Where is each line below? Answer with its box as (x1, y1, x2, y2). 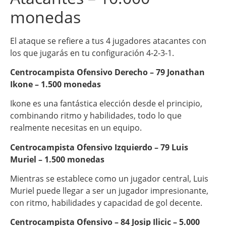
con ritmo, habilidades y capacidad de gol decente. (10, 197, 202, 209)
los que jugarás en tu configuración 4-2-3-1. (10, 47, 174, 59)
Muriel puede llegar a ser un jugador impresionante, (10, 185, 208, 197)
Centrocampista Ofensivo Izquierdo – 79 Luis (10, 141, 188, 153)
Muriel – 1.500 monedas (10, 153, 104, 165)
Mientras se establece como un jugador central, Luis (10, 173, 208, 185)
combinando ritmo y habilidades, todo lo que (10, 110, 182, 122)
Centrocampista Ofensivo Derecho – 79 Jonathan (10, 66, 205, 78)
